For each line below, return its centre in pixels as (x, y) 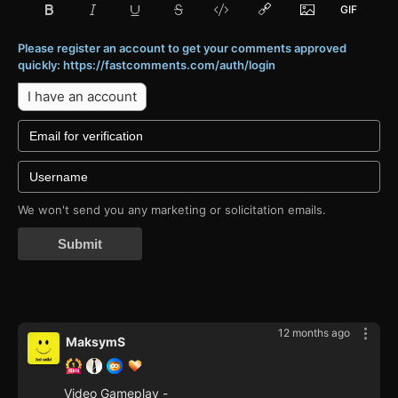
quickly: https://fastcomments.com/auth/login (147, 64)
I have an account (82, 96)
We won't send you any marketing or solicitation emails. (172, 209)
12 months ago (314, 332)
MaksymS (96, 341)
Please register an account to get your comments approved (182, 48)
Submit (80, 243)
